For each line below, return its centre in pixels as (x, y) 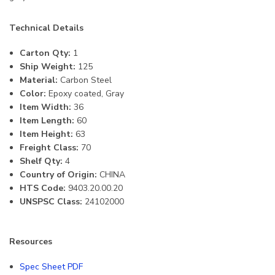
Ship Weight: (48, 67)
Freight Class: (49, 148)
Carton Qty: (45, 53)
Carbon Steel (85, 80)
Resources (31, 242)
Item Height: (46, 134)
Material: (39, 80)
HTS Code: (43, 188)
